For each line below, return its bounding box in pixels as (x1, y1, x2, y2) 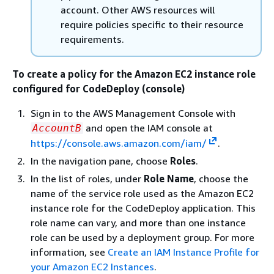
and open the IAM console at (83, 122, 213, 134)
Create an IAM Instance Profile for (108, 246, 259, 258)
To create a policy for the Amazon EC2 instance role (12, 68, 256, 80)
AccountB (32, 122, 81, 134)
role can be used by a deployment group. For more (31, 231, 254, 243)
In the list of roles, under (31, 172, 144, 185)
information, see (31, 246, 108, 258)
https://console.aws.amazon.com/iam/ (31, 137, 207, 149)
